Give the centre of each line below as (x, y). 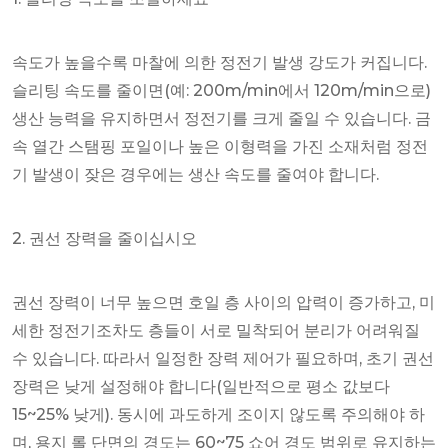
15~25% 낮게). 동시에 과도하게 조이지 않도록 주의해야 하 (218, 415)
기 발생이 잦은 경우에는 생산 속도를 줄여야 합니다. (195, 175)
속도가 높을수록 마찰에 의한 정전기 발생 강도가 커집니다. (219, 63)
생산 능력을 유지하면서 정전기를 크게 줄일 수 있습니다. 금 (221, 119)
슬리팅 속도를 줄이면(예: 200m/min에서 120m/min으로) (221, 91)
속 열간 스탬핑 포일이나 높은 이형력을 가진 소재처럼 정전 (220, 147)
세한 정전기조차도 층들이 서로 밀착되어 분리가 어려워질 (216, 331)
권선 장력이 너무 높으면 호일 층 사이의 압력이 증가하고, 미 (223, 303)
